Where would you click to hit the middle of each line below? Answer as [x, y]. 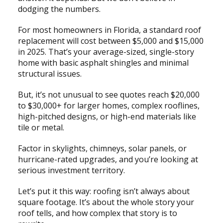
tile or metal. [42, 128]
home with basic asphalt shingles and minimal [103, 63]
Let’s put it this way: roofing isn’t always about [104, 191]
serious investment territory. [71, 170]
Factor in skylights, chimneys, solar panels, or [102, 149]
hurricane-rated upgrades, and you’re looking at [108, 160]
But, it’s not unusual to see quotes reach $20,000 [109, 95]
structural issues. [50, 74]
